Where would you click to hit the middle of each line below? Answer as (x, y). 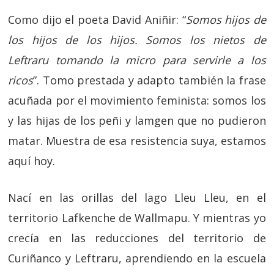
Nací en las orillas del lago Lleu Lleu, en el (137, 198)
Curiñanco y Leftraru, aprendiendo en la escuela (137, 258)
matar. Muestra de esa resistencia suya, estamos (137, 141)
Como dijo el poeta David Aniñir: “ (97, 20)
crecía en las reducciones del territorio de (137, 238)
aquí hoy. (32, 161)
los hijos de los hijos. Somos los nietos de (137, 40)
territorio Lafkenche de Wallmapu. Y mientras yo (137, 218)
